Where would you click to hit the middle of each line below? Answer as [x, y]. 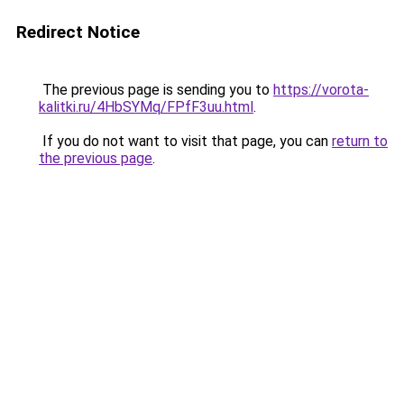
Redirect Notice [78, 32]
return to [360, 141]
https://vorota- [321, 90]
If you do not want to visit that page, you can [185, 141]
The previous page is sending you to [156, 90]
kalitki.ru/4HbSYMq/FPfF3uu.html [146, 107]
